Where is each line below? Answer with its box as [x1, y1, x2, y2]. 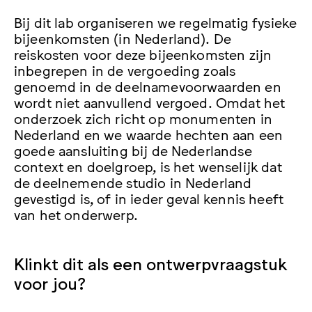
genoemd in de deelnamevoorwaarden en [14, 77, 281, 94]
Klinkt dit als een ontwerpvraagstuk [14, 253, 287, 274]
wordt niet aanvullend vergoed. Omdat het [14, 93, 286, 110]
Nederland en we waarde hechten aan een [14, 125, 283, 142]
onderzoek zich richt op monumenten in [14, 109, 272, 126]
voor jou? [14, 272, 86, 293]
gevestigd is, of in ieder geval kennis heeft [14, 189, 284, 206]
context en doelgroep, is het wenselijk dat [14, 157, 282, 174]
